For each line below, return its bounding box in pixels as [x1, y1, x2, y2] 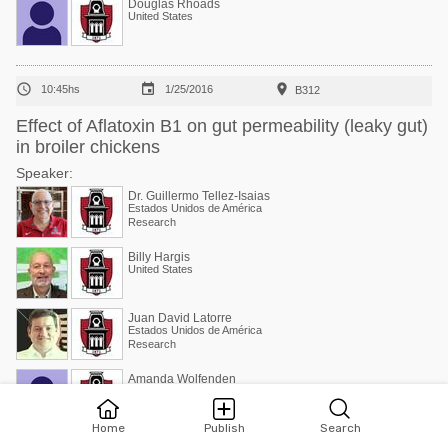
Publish [203, 421, 245, 435]
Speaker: [16, 165, 73, 181]
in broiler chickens [16, 137, 160, 157]
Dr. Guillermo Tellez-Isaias [128, 189, 270, 203]
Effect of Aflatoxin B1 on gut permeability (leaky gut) [16, 116, 428, 136]
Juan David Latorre [128, 311, 232, 325]
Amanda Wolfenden [128, 372, 236, 386]
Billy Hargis [128, 250, 190, 264]
